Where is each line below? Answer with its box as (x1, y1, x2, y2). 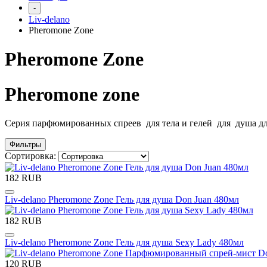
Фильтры (10, 140, 41, 150)
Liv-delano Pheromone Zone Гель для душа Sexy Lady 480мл (5, 237, 244, 248)
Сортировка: (5, 151, 58, 162)
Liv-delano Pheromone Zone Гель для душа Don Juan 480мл (5, 194, 239, 205)
